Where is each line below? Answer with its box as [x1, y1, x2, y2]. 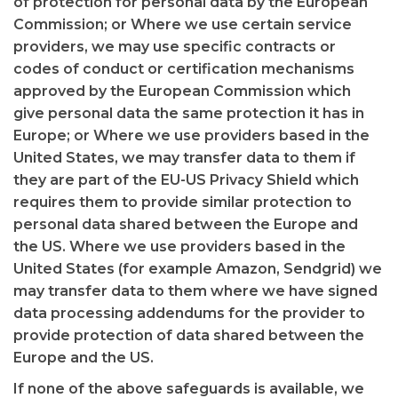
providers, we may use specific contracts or [13, 38, 336, 55]
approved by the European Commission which [13, 83, 351, 99]
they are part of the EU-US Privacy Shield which [13, 171, 359, 188]
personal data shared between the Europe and [13, 216, 358, 233]
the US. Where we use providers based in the [13, 238, 346, 255]
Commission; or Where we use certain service [13, 16, 352, 33]
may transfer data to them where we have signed [13, 283, 378, 299]
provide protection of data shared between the [13, 327, 364, 344]
